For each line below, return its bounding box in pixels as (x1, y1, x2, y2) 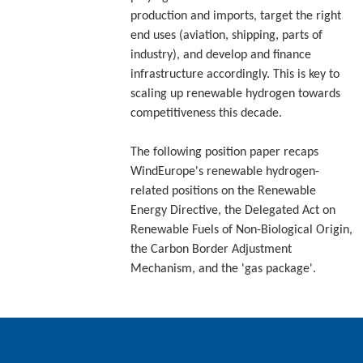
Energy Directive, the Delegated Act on (130, 203, 336, 217)
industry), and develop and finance (130, 48, 312, 62)
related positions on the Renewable (130, 184, 317, 198)
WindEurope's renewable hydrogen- (130, 164, 320, 178)
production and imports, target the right (130, 9, 342, 23)
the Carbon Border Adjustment (130, 242, 293, 256)
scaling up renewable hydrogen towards (130, 87, 341, 100)
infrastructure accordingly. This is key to (130, 67, 340, 81)
